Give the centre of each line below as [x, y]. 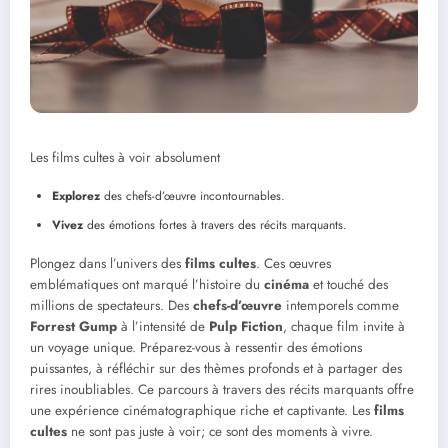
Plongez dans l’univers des [107, 264]
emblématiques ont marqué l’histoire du [147, 285]
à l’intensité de [163, 327]
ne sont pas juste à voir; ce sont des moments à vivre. [220, 432]
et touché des [348, 285]
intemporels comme [340, 306]
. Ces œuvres [293, 264]
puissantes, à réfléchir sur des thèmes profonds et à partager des [216, 369]
